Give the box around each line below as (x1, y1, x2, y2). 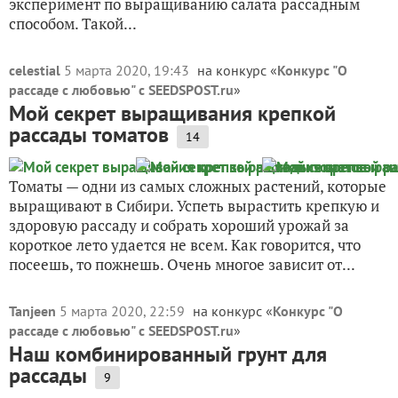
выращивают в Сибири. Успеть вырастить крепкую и (9, 195, 379, 216)
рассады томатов (9, 121, 169, 148)
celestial (9, 61, 60, 79)
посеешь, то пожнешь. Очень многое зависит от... (9, 254, 355, 275)
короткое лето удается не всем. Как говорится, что (9, 235, 361, 255)
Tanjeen (9, 302, 56, 320)
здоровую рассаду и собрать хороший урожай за (9, 215, 349, 235)
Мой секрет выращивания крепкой (9, 99, 336, 127)
